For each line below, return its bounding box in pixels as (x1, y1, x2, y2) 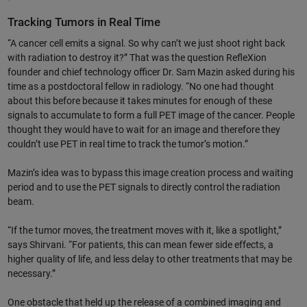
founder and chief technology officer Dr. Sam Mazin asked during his (7, 66, 295, 77)
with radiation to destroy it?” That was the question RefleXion (7, 51, 267, 63)
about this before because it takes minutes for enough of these (7, 95, 272, 106)
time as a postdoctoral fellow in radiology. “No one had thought (7, 80, 274, 92)
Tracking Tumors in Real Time (7, 15, 160, 29)
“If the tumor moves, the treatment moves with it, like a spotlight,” (7, 224, 282, 236)
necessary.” (7, 267, 56, 279)
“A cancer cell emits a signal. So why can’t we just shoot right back (7, 37, 285, 49)
